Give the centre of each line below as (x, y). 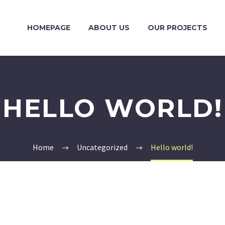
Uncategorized (102, 147)
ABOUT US (109, 28)
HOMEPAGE (49, 28)
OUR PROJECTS (178, 28)
